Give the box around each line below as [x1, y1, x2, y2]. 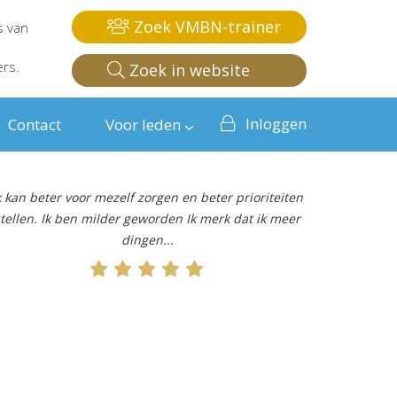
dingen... [121, 231, 174, 249]
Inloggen [245, 113, 307, 134]
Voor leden [105, 114, 181, 136]
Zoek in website [125, 59, 250, 81]
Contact [8, 114, 61, 136]
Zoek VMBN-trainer [129, 16, 281, 37]
